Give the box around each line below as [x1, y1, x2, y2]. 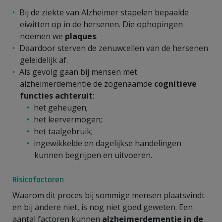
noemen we [20, 30, 65, 42]
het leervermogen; [34, 113, 102, 125]
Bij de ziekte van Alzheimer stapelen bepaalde [19, 6, 189, 18]
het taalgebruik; [34, 125, 93, 137]
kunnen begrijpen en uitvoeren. [34, 149, 152, 161]
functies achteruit [20, 90, 93, 101]
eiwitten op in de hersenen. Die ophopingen [20, 18, 183, 30]
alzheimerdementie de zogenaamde [20, 78, 154, 89]
